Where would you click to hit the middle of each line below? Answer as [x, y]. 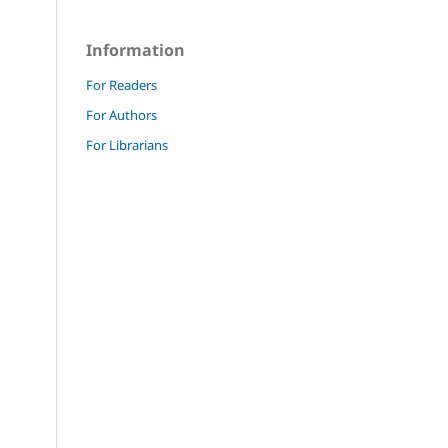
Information [135, 49]
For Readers [121, 84]
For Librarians [127, 144]
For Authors [121, 114]
